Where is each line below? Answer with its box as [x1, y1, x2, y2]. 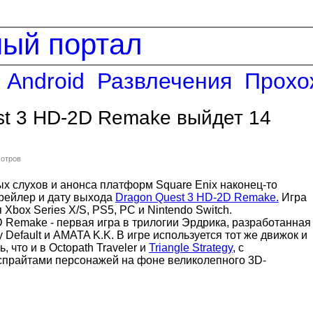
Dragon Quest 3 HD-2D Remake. [115, 191, 279, 203]
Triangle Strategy [149, 242, 233, 254]
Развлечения [97, 68, 233, 94]
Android [7, 68, 85, 94]
